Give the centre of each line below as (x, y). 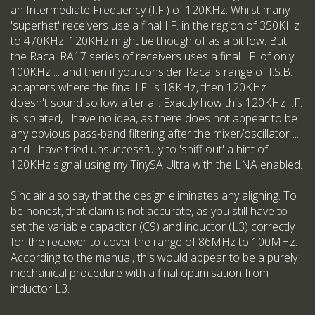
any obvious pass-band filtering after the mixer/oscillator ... (155, 134)
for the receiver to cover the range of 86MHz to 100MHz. (154, 242)
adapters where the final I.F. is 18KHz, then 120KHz (139, 88)
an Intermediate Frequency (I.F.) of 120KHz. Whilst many (150, 10)
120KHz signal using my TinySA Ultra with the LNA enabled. (156, 165)
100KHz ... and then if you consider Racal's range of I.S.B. (152, 72)
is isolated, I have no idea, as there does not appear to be (154, 118)
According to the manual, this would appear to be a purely (154, 258)
